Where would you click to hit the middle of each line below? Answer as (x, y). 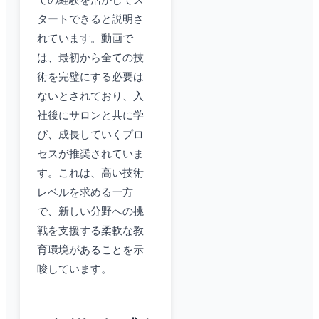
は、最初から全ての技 (90, 58)
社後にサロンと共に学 (90, 116)
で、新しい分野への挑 (90, 212)
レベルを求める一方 (85, 193)
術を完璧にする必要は (90, 77)
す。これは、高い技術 (90, 173)
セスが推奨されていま (90, 154)
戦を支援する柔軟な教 (90, 231)
